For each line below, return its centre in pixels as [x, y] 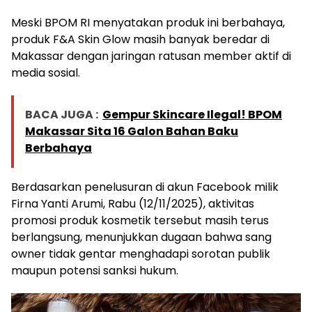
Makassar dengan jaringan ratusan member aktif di [151, 56]
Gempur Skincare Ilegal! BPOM [192, 115]
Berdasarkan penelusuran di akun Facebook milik [145, 187]
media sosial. [46, 73]
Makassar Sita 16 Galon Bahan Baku [132, 132]
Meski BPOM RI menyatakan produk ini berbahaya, [148, 23]
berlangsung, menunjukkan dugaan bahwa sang [141, 237]
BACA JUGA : [62, 115]
